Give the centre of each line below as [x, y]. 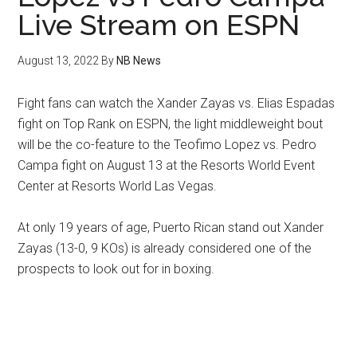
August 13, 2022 [59, 61]
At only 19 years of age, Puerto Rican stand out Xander [171, 228]
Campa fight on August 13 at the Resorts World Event [167, 165]
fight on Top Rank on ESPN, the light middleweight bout [171, 124]
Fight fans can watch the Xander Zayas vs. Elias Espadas [177, 103]
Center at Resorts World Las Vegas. [118, 186]
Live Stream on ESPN [159, 25]
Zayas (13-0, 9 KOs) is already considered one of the [165, 248]
